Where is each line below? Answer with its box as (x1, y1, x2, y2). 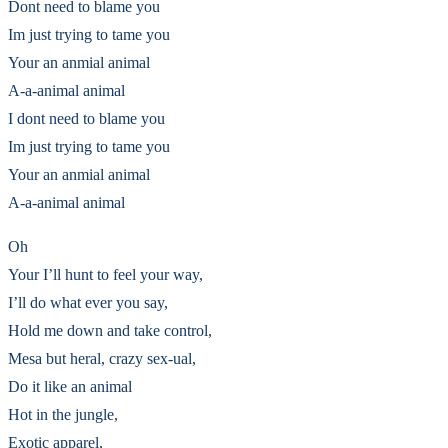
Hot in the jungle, (8, 406, 118, 423)
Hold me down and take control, (8, 322, 212, 339)
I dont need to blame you (8, 110, 165, 127)
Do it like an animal (8, 378, 132, 395)
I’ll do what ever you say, (8, 294, 168, 311)
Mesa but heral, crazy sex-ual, (8, 350, 196, 367)
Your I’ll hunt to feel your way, (8, 266, 203, 283)
